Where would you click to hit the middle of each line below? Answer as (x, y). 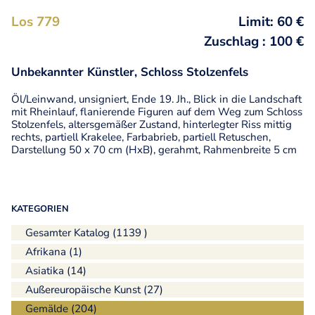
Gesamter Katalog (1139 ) (86, 232)
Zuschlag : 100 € (254, 41)
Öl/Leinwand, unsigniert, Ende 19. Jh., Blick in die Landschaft (156, 99)
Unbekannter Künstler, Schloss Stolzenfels (129, 72)
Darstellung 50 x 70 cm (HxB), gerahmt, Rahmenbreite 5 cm (154, 149)
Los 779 (35, 21)
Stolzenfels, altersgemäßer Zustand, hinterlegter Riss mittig (151, 124)
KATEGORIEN (40, 208)
